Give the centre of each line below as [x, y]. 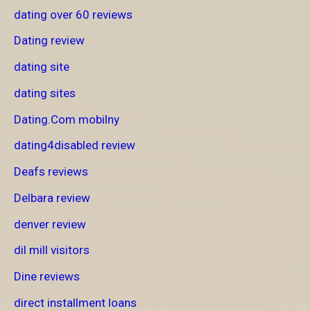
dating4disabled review [75, 145]
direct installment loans [75, 302]
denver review [50, 224]
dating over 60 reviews [73, 14]
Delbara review [52, 197]
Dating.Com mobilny [67, 119]
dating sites [45, 93]
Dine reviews [47, 277]
